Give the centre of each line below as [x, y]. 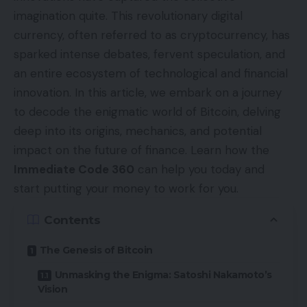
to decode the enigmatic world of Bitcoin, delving [147, 112]
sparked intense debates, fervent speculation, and [149, 54]
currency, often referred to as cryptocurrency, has [152, 35]
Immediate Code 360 [74, 169]
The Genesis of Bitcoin [96, 250]
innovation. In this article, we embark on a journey [148, 93]
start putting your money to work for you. [126, 188]
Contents [72, 220]
